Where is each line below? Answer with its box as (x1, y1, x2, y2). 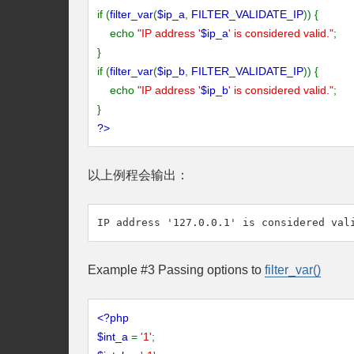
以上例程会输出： (88, 168, 189, 182)
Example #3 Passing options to (88, 263, 265, 277)
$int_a (97, 330, 131, 343)
